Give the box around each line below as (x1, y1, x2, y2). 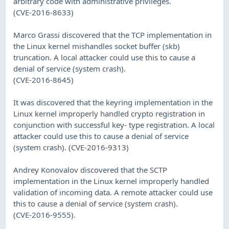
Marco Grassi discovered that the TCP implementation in (13, 29, 212, 40)
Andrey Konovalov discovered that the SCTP (13, 164, 168, 175)
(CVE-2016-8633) (13, 7, 74, 17)
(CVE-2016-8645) (13, 74, 74, 85)
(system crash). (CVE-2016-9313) (13, 142, 129, 152)
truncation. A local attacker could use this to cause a (13, 52, 196, 62)
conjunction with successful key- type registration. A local (13, 119, 215, 130)
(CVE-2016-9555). (13, 209, 76, 220)
